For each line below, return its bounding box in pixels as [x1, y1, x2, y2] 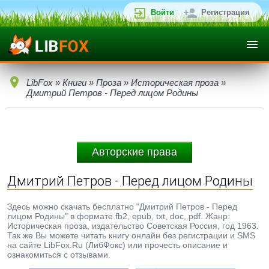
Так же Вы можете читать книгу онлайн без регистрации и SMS [7, 231, 255, 240]
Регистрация [201, 8, 250, 17]
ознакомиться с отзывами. [7, 250, 110, 259]
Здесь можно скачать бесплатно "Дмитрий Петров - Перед [7, 202, 237, 211]
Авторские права [92, 146, 177, 158]
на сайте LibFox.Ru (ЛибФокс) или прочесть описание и [7, 240, 228, 250]
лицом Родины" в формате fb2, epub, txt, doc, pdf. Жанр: [7, 211, 230, 221]
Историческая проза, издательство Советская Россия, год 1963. [7, 221, 259, 231]
